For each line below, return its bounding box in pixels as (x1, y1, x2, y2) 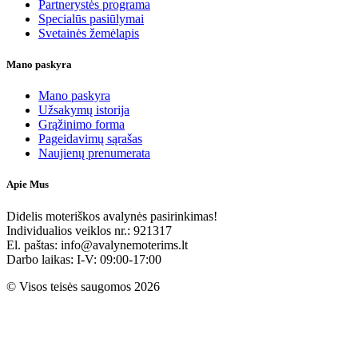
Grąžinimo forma (38, 117, 125, 132)
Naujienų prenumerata (38, 146, 150, 161)
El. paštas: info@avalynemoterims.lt (6, 237, 188, 252)
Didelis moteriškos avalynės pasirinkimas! (6, 209, 217, 223)
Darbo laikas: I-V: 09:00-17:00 (6, 252, 161, 266)
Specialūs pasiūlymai (38, 11, 144, 26)
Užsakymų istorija (38, 103, 129, 117)
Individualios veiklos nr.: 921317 (6, 223, 172, 237)
